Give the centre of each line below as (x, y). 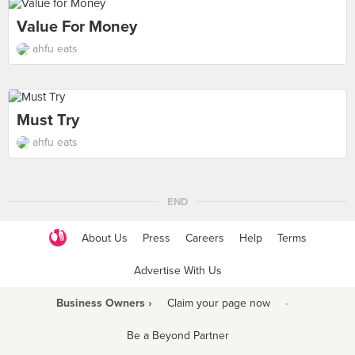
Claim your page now (218, 303)
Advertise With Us (177, 271)
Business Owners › (104, 303)
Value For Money (77, 27)
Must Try (48, 120)
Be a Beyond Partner (177, 336)
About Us (104, 238)
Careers (204, 238)
